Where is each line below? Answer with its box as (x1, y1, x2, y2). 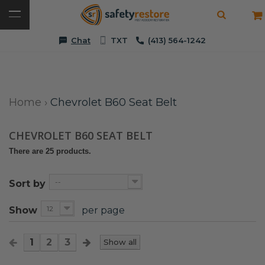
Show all (104, 237, 137, 247)
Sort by (9, 178, 46, 189)
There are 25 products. (9, 147, 91, 156)
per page (82, 205, 125, 216)
